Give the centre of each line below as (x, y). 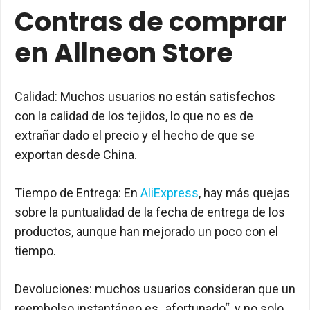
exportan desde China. (76, 155)
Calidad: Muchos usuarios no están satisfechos (145, 97)
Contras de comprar (151, 22)
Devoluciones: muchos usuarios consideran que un (155, 289)
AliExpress (170, 193)
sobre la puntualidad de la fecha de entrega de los (150, 212)
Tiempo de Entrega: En (77, 193)
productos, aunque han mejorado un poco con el (146, 231)
